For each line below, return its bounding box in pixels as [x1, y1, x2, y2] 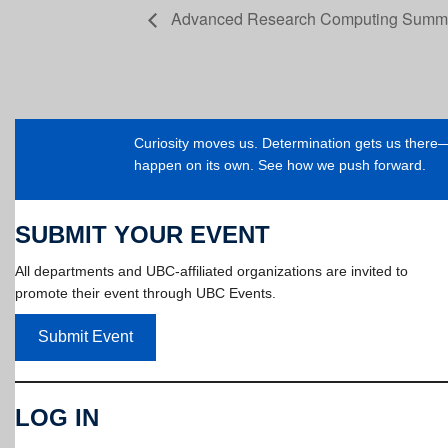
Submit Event [37, 328, 133, 346]
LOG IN [15, 403, 99, 431]
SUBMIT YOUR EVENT [15, 220, 270, 248]
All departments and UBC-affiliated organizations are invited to [15, 262, 408, 279]
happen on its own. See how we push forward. [133, 157, 426, 174]
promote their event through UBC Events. [15, 284, 276, 301]
